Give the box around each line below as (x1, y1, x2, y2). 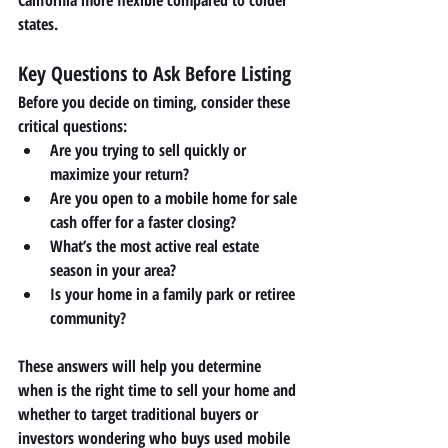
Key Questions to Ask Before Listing (18, 59, 291, 87)
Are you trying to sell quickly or (50, 138, 250, 161)
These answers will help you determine (18, 354, 265, 377)
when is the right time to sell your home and (18, 378, 300, 401)
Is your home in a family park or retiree (50, 282, 299, 305)
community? (50, 306, 126, 329)
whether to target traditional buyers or (18, 402, 262, 425)
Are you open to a (50, 186, 165, 209)
